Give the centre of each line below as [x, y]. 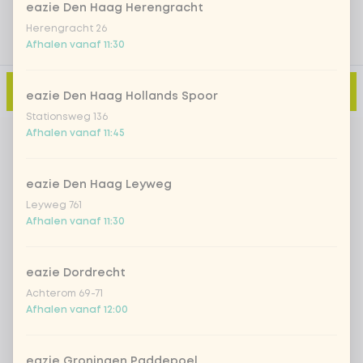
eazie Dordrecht [76, 273]
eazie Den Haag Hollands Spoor [122, 96]
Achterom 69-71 [64, 294]
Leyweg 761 [54, 205]
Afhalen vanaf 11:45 [75, 133]
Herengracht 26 [66, 29]
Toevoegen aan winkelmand [156, 91]
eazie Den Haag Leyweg [99, 185]
